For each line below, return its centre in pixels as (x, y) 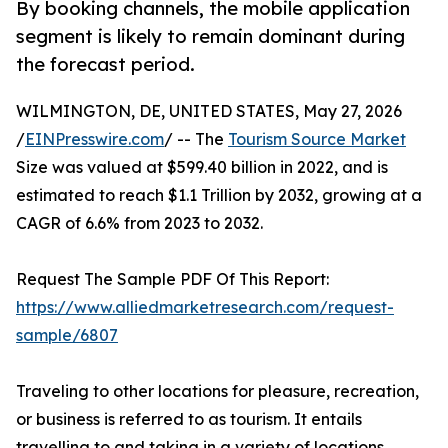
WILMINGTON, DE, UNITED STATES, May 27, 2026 (209, 111)
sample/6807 (67, 335)
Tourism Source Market (317, 139)
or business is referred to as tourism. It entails (189, 419)
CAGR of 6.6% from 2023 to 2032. (139, 223)
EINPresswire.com (94, 139)
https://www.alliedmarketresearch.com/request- (205, 307)
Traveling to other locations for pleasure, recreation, (217, 391)
